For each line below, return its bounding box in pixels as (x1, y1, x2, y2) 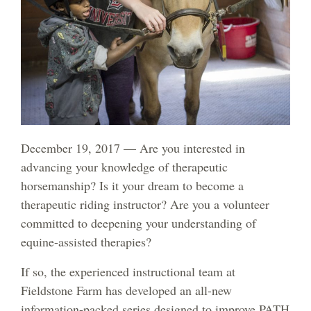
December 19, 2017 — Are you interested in (21, 140, 245, 157)
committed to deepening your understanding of (21, 215, 256, 232)
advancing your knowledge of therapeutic (21, 158, 228, 176)
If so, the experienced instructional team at (21, 263, 235, 280)
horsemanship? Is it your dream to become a (21, 177, 244, 194)
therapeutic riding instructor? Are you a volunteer (21, 196, 269, 213)
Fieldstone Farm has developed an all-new (21, 282, 232, 299)
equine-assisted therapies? (21, 233, 151, 251)
